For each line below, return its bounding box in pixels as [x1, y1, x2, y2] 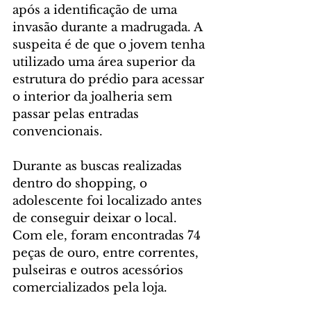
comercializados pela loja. [12, 280, 167, 296]
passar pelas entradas [12, 107, 142, 122]
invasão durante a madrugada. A [12, 20, 205, 35]
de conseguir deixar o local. [12, 211, 180, 226]
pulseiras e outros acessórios [12, 263, 187, 278]
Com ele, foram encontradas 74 [12, 228, 204, 244]
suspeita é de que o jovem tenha [12, 37, 208, 53]
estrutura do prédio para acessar [12, 72, 208, 87]
